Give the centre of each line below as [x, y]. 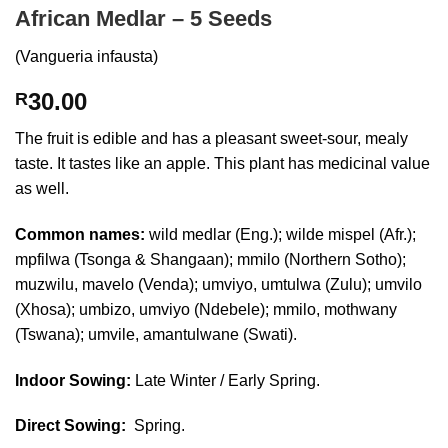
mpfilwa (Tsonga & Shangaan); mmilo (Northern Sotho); [210, 259]
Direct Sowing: [70, 426]
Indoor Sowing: [73, 380]
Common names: [80, 234]
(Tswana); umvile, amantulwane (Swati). [156, 334]
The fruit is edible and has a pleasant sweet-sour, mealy [211, 138]
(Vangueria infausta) [86, 57]
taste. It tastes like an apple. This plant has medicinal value [222, 163]
